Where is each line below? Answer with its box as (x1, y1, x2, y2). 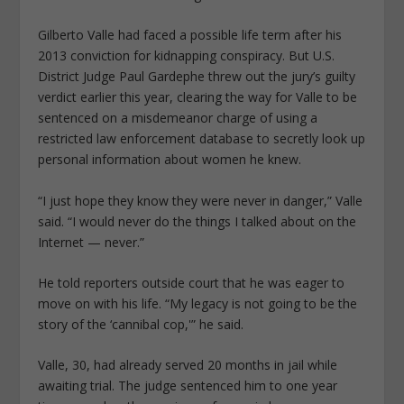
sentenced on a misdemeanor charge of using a (38, 109, 318, 127)
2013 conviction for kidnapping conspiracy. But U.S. (38, 47, 335, 65)
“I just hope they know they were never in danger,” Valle (38, 191, 363, 209)
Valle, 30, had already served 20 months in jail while (38, 356, 338, 374)
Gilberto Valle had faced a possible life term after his (38, 26, 343, 44)
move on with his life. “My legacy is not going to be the (38, 295, 358, 313)
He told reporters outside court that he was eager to (38, 274, 345, 292)
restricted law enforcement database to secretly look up (38, 130, 366, 148)
